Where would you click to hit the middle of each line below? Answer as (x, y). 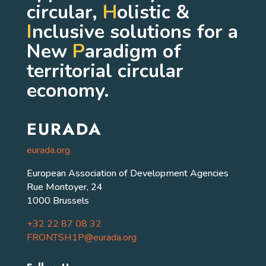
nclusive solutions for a (135, 32)
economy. (68, 91)
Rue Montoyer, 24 (64, 187)
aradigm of (133, 52)
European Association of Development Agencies (127, 174)
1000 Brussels (58, 201)
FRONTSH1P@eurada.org (81, 238)
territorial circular (105, 71)
